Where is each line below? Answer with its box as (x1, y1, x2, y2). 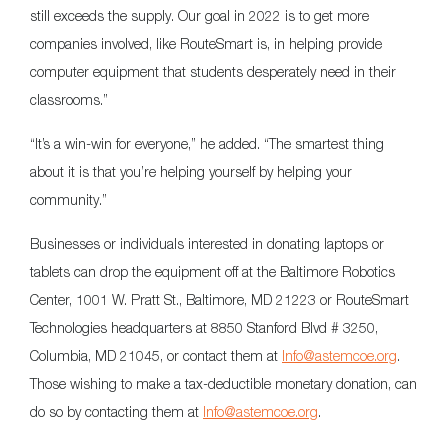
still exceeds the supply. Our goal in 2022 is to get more (30, 7, 369, 25)
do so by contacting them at (30, 403, 203, 421)
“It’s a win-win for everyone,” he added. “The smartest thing (30, 135, 384, 153)
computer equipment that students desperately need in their (30, 63, 396, 81)
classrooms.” (30, 91, 108, 109)
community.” (30, 191, 107, 209)
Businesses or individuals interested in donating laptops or (30, 235, 384, 253)
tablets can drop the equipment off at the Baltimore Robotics (30, 263, 395, 281)
